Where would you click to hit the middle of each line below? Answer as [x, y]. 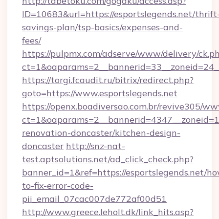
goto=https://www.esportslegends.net [100, 93]
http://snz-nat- [96, 146]
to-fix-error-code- [58, 186]
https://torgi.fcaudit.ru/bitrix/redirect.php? [108, 80]
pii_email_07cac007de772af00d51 [94, 199]
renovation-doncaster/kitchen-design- [101, 133]
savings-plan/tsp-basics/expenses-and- [102, 27]
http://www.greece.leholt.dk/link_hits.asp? [108, 212]
